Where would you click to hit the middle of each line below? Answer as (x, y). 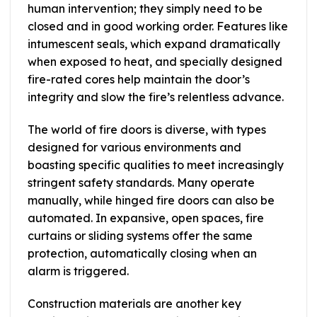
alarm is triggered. (78, 271)
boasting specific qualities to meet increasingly (156, 165)
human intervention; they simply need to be (145, 9)
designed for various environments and (134, 147)
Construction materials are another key (134, 303)
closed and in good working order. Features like (158, 27)
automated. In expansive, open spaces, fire (146, 218)
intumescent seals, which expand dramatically (154, 44)
